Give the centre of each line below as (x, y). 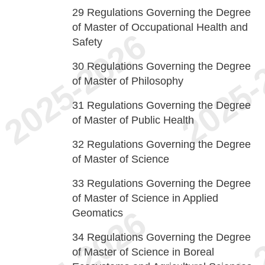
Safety (87, 42)
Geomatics (98, 213)
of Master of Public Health (133, 120)
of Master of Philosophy (128, 81)
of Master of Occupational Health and (160, 27)
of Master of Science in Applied (145, 198)
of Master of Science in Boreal (143, 252)
